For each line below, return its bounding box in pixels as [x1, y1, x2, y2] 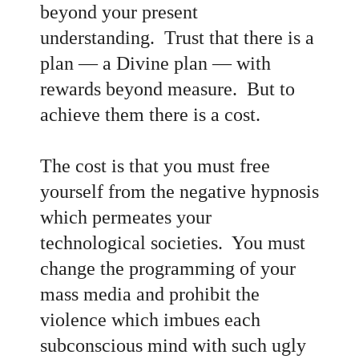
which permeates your [40, 206, 212, 228]
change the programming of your [40, 257, 296, 279]
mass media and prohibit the [40, 283, 260, 305]
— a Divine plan [79, 52, 212, 74]
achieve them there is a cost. [40, 103, 260, 125]
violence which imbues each [40, 309, 260, 330]
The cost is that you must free [40, 155, 270, 176]
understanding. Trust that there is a [40, 26, 314, 48]
